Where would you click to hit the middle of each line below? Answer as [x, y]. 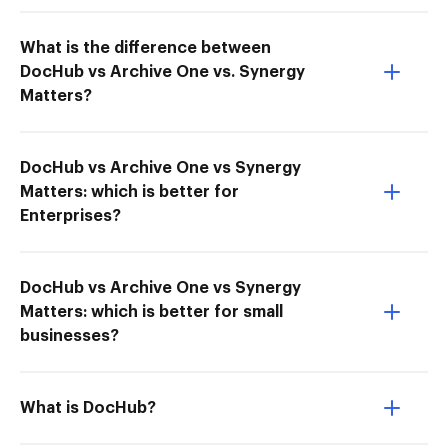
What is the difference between [145, 48]
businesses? [69, 336]
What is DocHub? [88, 408]
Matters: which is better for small [151, 312]
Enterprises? [70, 216]
